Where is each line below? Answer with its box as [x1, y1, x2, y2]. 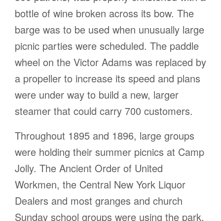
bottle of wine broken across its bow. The [15, 6, 194, 21]
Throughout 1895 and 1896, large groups [15, 128, 194, 143]
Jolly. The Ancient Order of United [15, 161, 163, 176]
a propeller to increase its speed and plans [15, 71, 200, 86]
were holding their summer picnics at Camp [15, 145, 204, 159]
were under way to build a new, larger [15, 87, 179, 102]
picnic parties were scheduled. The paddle [15, 38, 199, 53]
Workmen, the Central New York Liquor [15, 177, 185, 192]
